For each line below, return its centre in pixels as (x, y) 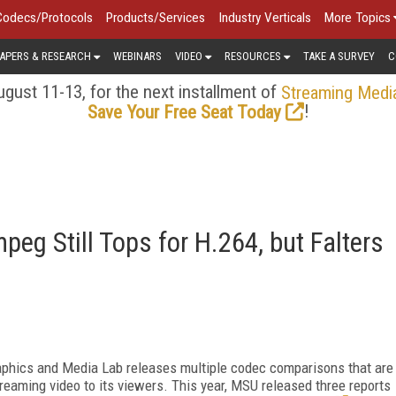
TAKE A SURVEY (339, 56)
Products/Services (156, 18)
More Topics (358, 18)
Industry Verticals (265, 18)
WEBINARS (137, 56)
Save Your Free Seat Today (184, 112)
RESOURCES (253, 56)
